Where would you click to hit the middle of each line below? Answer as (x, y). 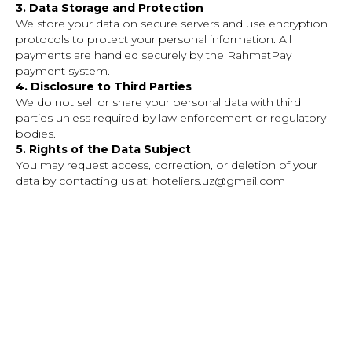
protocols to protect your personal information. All (154, 39)
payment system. (63, 71)
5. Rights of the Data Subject (103, 149)
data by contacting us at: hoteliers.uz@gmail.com (150, 181)
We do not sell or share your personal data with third (158, 102)
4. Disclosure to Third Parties (104, 86)
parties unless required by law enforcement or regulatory (171, 118)
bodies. (36, 134)
